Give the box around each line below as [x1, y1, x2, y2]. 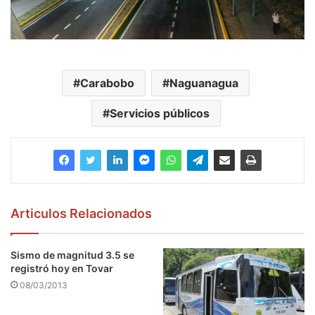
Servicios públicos [109, 105, 210, 120]
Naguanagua [169, 75, 238, 90]
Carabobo [80, 75, 134, 90]
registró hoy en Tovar [11, 262, 113, 274]
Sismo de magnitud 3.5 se [11, 248, 134, 261]
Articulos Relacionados [11, 205, 152, 221]
